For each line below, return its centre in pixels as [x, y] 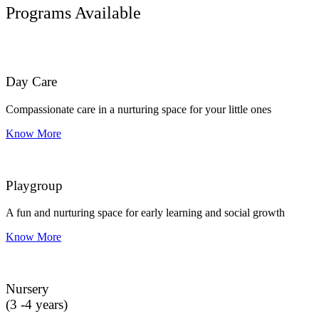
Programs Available [73, 12]
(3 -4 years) [37, 305]
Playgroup [34, 185]
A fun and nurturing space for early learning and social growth [145, 213]
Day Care [31, 82]
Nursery [27, 289]
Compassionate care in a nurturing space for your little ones [138, 109]
